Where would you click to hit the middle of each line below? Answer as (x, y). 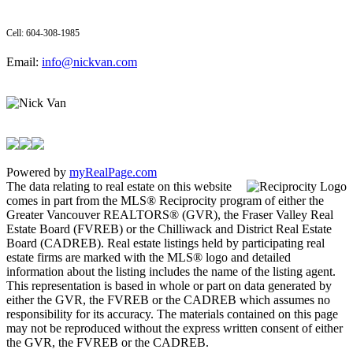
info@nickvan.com (89, 61)
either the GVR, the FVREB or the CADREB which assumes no (168, 299)
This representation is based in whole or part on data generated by (169, 285)
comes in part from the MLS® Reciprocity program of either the (165, 200)
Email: (24, 61)
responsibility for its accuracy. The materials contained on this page (172, 314)
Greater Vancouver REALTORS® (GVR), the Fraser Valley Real (170, 214)
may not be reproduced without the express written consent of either (175, 328)
